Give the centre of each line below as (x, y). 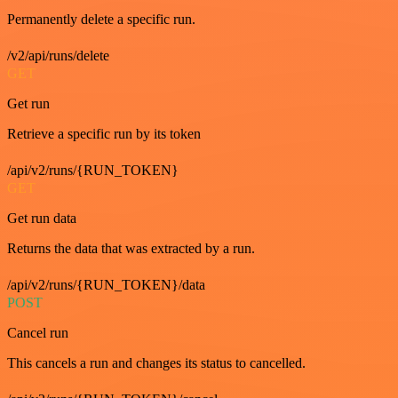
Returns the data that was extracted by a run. (131, 248)
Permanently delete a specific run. (101, 19)
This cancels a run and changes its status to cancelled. (156, 362)
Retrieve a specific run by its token (104, 133)
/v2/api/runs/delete (58, 55)
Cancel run (38, 332)
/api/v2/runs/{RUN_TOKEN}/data (106, 284)
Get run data (42, 218)
